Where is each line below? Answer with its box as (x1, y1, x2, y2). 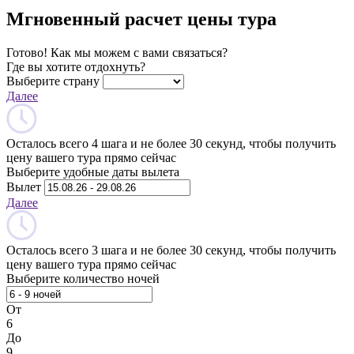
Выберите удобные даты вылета (6, 164, 179, 179)
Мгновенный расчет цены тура (6, 8, 277, 29)
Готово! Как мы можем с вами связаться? (6, 45, 228, 59)
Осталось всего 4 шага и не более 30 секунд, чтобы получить (6, 136, 336, 150)
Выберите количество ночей (6, 271, 160, 285)
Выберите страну (6, 73, 100, 88)
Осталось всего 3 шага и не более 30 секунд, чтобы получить (6, 243, 336, 257)
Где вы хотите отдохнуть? (6, 59, 145, 73)
